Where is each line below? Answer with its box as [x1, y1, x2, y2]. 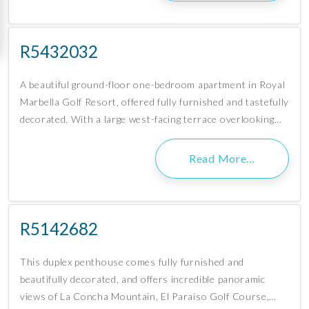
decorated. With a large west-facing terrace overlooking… [20, 113, 282, 126]
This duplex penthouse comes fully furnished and [20, 256, 244, 268]
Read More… [189, 152, 255, 166]
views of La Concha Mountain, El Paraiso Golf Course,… [20, 290, 277, 303]
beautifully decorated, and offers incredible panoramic [20, 273, 266, 286]
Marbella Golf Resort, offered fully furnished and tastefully [20, 96, 290, 108]
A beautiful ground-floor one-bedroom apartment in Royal [20, 79, 286, 91]
